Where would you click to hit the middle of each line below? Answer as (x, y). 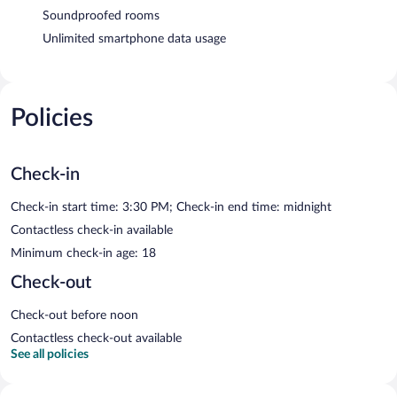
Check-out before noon (74, 315)
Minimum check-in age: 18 (83, 253)
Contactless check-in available (92, 230)
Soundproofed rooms (101, 16)
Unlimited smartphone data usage (134, 39)
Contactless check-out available (96, 338)
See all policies (50, 354)
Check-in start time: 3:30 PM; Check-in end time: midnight (171, 207)
